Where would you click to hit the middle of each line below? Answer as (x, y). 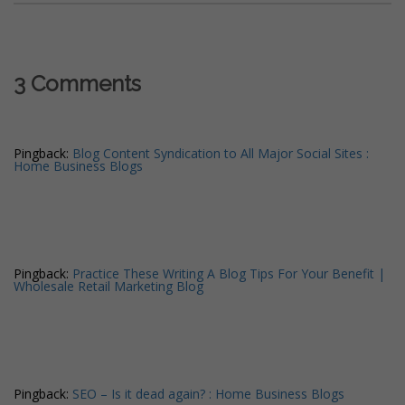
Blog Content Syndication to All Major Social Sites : (221, 154)
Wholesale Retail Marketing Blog (108, 287)
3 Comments (77, 84)
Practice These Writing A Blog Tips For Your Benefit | (229, 274)
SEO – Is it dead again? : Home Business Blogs (208, 394)
